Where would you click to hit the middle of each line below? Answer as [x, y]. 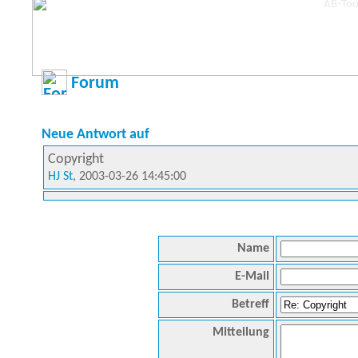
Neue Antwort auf [95, 135]
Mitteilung [241, 332]
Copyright [76, 159]
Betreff [251, 304]
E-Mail [252, 276]
